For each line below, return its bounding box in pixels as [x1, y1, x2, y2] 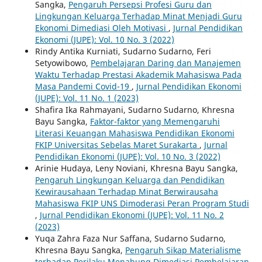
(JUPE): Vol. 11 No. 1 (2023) [35, 92, 139, 104]
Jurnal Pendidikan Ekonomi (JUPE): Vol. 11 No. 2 [39, 209, 224, 221]
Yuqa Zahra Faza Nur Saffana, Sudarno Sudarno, [35, 233, 226, 244]
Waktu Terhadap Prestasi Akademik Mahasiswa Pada [35, 69, 242, 81]
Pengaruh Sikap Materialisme [125, 244, 241, 256]
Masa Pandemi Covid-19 [35, 81, 132, 92]
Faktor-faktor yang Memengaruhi [89, 116, 220, 127]
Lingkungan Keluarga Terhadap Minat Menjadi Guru [35, 11, 242, 22]
